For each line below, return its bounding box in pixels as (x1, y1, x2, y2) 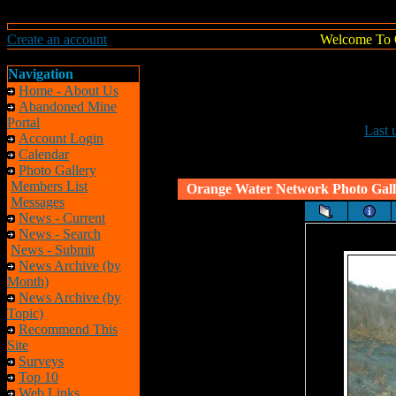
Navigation (8, 66, 73, 81)
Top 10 (19, 369, 58, 385)
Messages (11, 194, 65, 209)
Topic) (7, 306, 43, 321)
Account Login (19, 131, 103, 146)
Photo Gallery (19, 163, 96, 178)
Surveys (19, 354, 64, 369)
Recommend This (19, 322, 118, 337)
